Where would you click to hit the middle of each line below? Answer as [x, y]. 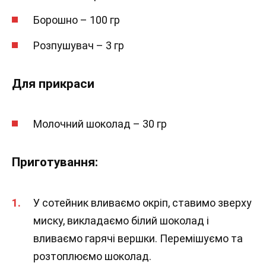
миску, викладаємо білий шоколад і [121, 220]
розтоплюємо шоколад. [92, 256]
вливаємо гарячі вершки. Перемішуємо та [138, 238]
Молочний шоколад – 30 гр [100, 124]
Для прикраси [53, 83]
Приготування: [55, 162]
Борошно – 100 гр [77, 20]
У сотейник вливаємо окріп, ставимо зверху [142, 202]
